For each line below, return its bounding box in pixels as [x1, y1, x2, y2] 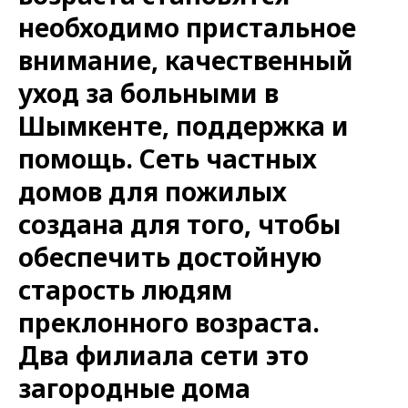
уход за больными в [18, 75, 279, 110]
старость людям [18, 271, 232, 307]
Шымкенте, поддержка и [18, 107, 349, 143]
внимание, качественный [18, 42, 353, 77]
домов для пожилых [18, 173, 287, 209]
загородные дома [18, 370, 250, 405]
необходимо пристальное [18, 9, 356, 45]
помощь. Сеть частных [18, 140, 317, 176]
